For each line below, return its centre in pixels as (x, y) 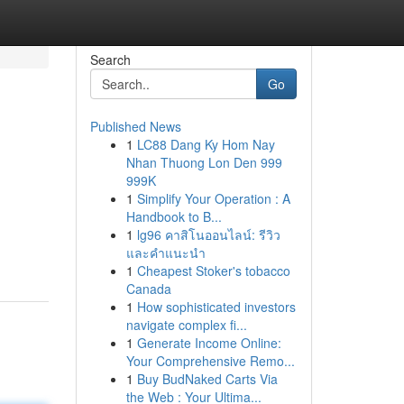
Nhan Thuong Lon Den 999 (204, 162)
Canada (148, 289)
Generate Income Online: (209, 343)
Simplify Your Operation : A (213, 198)
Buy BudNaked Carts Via (207, 379)
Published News (135, 126)
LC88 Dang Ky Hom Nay (206, 144)
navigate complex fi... (186, 325)
